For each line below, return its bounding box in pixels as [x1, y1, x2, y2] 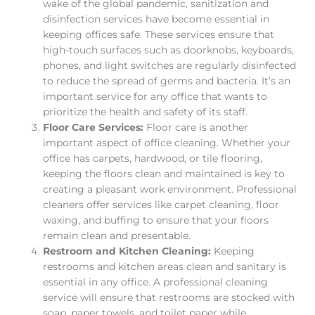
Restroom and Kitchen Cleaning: [43, 245, 214, 257]
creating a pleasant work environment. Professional [43, 184, 297, 195]
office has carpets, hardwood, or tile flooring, [43, 153, 263, 165]
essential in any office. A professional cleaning [43, 276, 269, 288]
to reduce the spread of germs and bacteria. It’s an [43, 75, 291, 87]
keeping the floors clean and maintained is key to [43, 168, 285, 180]
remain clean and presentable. [43, 230, 191, 242]
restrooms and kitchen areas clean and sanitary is [43, 261, 287, 273]
